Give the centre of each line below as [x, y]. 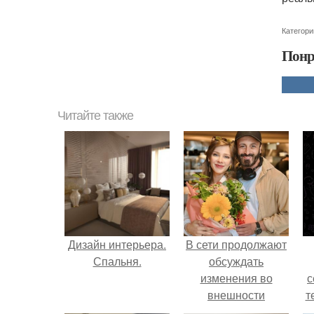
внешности [236, 295]
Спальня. [117, 261]
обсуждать [236, 261]
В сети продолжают [236, 244]
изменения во [236, 278]
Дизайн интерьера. [117, 244]
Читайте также [95, 116]
